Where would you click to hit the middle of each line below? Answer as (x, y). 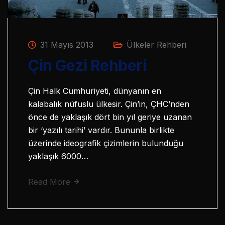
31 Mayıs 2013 (66, 44)
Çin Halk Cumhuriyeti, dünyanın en (95, 91)
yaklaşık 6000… (58, 156)
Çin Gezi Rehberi (87, 65)
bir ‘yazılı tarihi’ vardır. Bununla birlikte (101, 130)
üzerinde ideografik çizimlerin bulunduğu (106, 143)
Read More (50, 182)
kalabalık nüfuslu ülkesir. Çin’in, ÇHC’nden (109, 104)
